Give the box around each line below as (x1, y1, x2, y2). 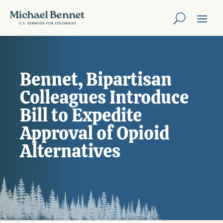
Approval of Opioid (20, 121, 169, 145)
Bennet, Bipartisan (20, 68, 172, 91)
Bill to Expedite (20, 104, 142, 127)
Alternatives (20, 139, 120, 163)
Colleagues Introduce (20, 86, 189, 109)
